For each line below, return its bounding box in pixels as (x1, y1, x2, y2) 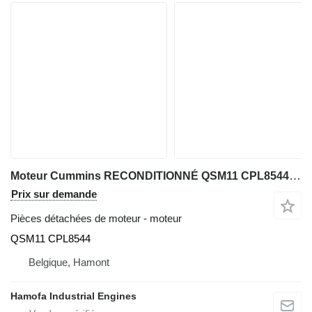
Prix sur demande (11, 188, 97, 200)
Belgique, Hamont (29, 256, 109, 268)
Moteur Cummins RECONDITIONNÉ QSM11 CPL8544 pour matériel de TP (289, 169, 301, 182)
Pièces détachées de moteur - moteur (10, 212, 182, 224)
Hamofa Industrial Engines (10, 290, 136, 302)
